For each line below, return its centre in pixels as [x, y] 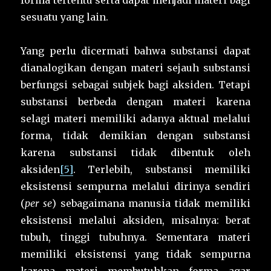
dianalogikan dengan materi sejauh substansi [135, 68]
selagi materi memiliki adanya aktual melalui [135, 119]
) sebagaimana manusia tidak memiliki [151, 204]
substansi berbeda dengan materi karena [135, 102]
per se [39, 204]
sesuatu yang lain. [65, 17]
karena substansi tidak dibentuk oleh [135, 153]
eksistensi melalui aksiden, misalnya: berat [135, 220]
